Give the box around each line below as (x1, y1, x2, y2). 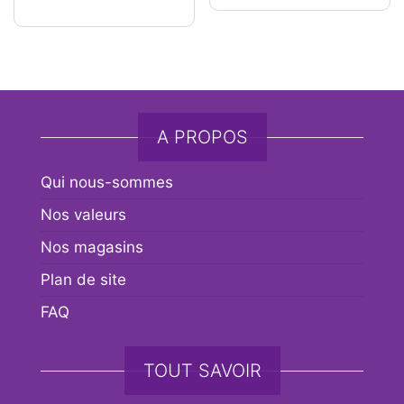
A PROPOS (156, 126, 248, 148)
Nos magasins (41, 238, 143, 256)
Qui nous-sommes (41, 173, 173, 191)
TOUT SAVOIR (142, 360, 262, 381)
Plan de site (41, 271, 126, 289)
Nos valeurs (41, 206, 126, 224)
